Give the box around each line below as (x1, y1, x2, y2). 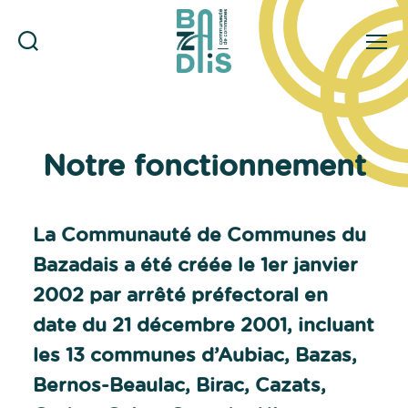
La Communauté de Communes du (33, 220, 366, 247)
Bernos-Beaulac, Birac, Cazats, (33, 371, 326, 397)
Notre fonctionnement (42, 143, 366, 185)
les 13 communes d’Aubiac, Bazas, (33, 341, 357, 367)
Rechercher (26, 55, 76, 66)
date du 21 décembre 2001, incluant (33, 311, 374, 337)
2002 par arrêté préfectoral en (33, 280, 328, 307)
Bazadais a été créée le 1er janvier (33, 250, 358, 277)
